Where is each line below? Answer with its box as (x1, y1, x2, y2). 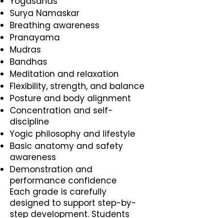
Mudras (10, 44, 41, 55)
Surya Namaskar (10, 7, 79, 19)
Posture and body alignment (10, 92, 131, 104)
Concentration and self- (10, 105, 113, 116)
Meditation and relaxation (10, 68, 119, 80)
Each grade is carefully (10, 186, 107, 198)
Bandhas (10, 56, 47, 68)
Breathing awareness (10, 19, 99, 31)
